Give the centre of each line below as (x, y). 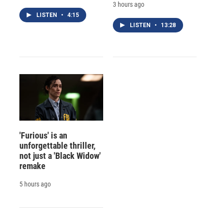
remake (32, 166)
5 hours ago (35, 184)
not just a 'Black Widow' (60, 155)
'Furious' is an (43, 135)
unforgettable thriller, (57, 145)
